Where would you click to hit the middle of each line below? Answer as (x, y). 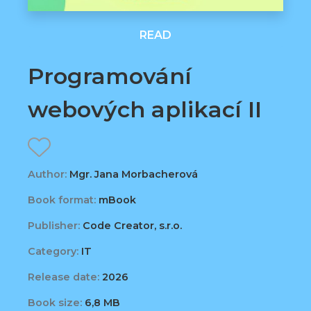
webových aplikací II (145, 109)
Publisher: (54, 226)
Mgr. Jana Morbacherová (132, 175)
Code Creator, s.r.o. (131, 226)
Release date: (64, 277)
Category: (53, 252)
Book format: (62, 200)
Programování (110, 76)
